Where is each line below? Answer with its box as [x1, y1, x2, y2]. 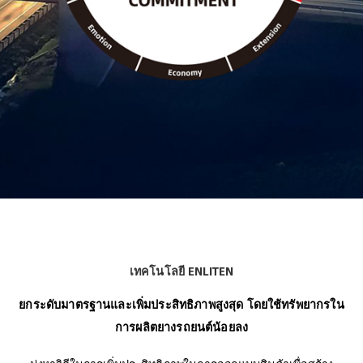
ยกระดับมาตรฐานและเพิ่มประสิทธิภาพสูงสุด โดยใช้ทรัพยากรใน [19, 297, 344, 312]
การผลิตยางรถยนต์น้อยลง [114, 320, 249, 335]
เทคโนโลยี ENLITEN [129, 264, 234, 278]
